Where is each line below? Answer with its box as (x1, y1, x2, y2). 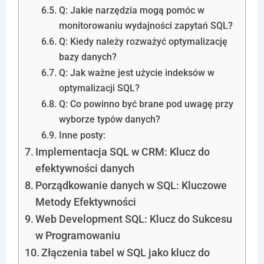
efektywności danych (35, 162, 135, 174)
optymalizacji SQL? (58, 82, 140, 94)
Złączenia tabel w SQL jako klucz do (41, 246, 210, 259)
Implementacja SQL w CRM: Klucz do (35, 146, 210, 158)
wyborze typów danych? (58, 114, 160, 125)
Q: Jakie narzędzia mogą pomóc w (58, 5, 204, 16)
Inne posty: (58, 130, 105, 141)
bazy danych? (58, 51, 117, 62)
